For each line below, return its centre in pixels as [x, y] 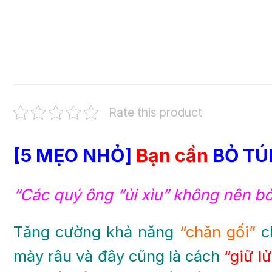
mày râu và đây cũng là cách [119, 256]
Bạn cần [172, 155]
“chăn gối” [217, 231]
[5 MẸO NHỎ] [73, 155]
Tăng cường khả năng [97, 231]
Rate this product [155, 112]
